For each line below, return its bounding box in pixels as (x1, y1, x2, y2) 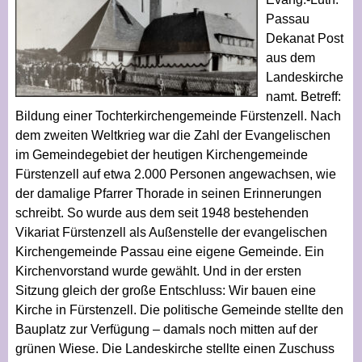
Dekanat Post (265, 31, 343, 45)
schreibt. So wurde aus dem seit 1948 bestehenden (15, 205, 309, 220)
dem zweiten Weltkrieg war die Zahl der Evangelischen (15, 128, 330, 142)
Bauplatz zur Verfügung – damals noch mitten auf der (15, 322, 318, 336)
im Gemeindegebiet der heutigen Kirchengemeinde (15, 147, 308, 162)
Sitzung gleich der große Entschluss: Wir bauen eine (15, 283, 316, 297)
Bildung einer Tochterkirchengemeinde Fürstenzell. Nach (15, 108, 341, 123)
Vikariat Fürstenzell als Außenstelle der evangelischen (15, 225, 327, 239)
